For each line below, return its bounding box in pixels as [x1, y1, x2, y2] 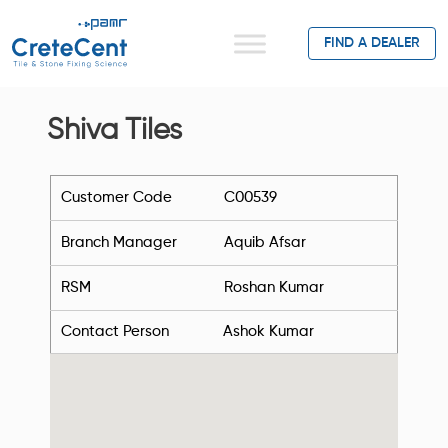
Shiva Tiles [47, 117, 182, 145]
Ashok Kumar [223, 324, 314, 339]
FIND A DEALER [324, 36, 420, 50]
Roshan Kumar [224, 280, 324, 295]
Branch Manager [61, 235, 177, 250]
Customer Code [61, 190, 172, 205]
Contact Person [61, 324, 169, 339]
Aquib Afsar [224, 235, 306, 250]
